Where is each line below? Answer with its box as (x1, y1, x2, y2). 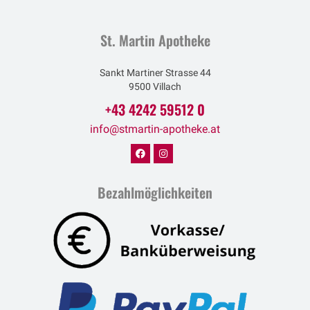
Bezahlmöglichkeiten (98, 181, 212, 203)
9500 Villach (129, 80, 181, 92)
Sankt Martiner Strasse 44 (99, 66, 211, 78)
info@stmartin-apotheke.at (90, 122, 220, 136)
